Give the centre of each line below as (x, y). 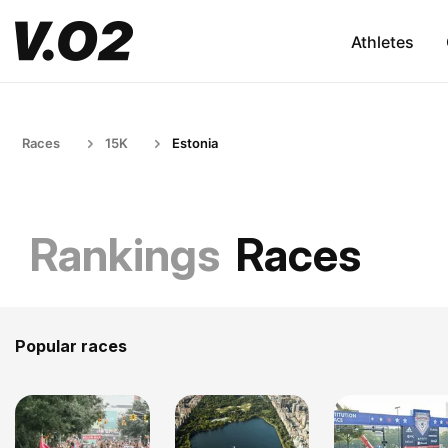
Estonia (195, 143)
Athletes (382, 41)
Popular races (71, 346)
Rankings (125, 254)
